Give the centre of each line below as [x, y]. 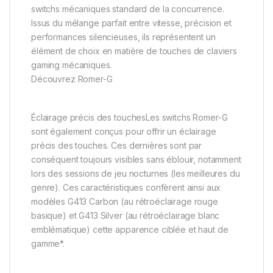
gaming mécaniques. [72, 65]
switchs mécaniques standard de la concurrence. [128, 9]
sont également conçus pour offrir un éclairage [124, 131]
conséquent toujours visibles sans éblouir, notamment [136, 159]
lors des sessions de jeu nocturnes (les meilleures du [136, 173]
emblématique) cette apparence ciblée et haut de [130, 229]
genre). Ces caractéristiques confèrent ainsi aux [126, 187]
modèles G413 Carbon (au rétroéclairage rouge [125, 201]
